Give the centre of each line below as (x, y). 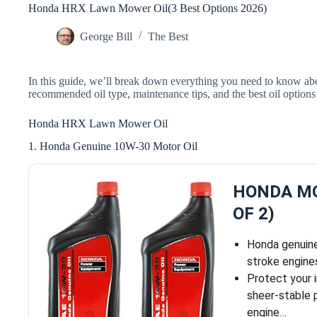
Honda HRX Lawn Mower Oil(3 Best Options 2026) (148, 8)
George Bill (106, 36)
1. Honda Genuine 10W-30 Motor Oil (113, 146)
